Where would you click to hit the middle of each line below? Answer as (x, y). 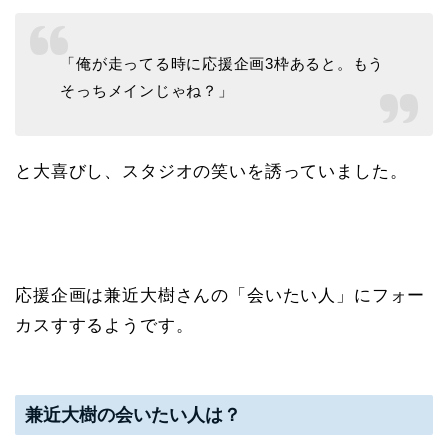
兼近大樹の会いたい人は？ (133, 415)
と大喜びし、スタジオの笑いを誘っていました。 (211, 171)
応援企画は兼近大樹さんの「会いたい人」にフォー (220, 295)
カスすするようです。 (104, 325)
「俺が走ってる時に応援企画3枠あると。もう (222, 63)
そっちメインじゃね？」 (147, 90)
